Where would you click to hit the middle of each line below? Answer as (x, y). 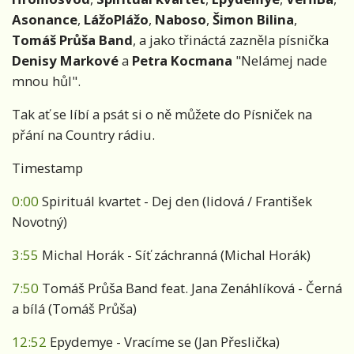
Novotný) (40, 222)
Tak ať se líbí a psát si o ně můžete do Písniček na (162, 115)
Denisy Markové (65, 61)
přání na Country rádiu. (83, 135)
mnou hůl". (46, 81)
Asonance (45, 20)
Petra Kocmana (184, 61)
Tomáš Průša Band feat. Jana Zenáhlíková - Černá (190, 288)
